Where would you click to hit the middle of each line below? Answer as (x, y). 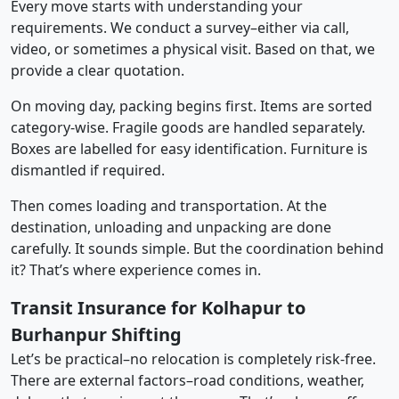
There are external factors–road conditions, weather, (187, 380)
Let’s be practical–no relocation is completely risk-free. (193, 358)
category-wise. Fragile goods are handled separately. (188, 127)
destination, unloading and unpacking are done (171, 227)
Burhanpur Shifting (96, 334)
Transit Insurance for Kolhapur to (158, 307)
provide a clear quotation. (98, 70)
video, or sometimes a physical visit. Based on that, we (193, 49)
